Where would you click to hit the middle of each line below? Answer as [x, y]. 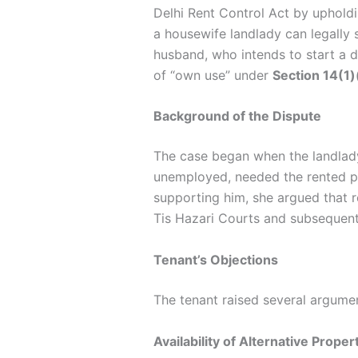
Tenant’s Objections [216, 259]
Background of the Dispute [237, 116]
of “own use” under [213, 75]
